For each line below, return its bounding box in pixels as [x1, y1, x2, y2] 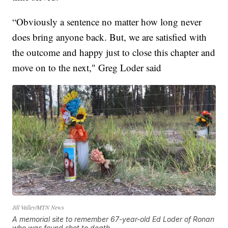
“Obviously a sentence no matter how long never [12, 15, 202, 28]
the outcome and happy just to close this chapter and [12, 45, 216, 59]
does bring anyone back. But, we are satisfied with [12, 30, 207, 43]
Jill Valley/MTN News [12, 203, 65, 211]
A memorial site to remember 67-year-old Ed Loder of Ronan [12, 214, 215, 223]
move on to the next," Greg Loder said [12, 61, 162, 74]
